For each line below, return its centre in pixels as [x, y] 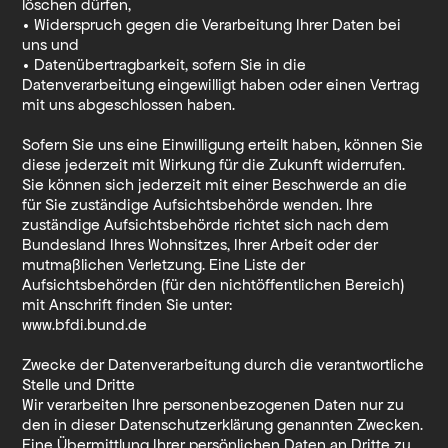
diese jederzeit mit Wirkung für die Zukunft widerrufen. [214, 164]
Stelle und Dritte [79, 384]
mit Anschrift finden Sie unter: [127, 304]
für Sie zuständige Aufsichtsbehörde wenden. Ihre [198, 204]
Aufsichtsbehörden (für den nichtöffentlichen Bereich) [213, 284]
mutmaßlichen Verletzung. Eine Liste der [164, 264]
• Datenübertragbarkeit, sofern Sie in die [164, 64]
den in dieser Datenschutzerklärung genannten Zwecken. [223, 424]
